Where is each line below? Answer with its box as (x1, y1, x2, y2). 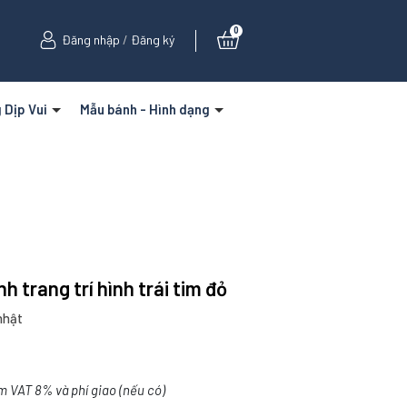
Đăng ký (130, 32, 174, 48)
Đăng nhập (61, 32, 120, 48)
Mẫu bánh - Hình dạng (79, 101, 213, 117)
